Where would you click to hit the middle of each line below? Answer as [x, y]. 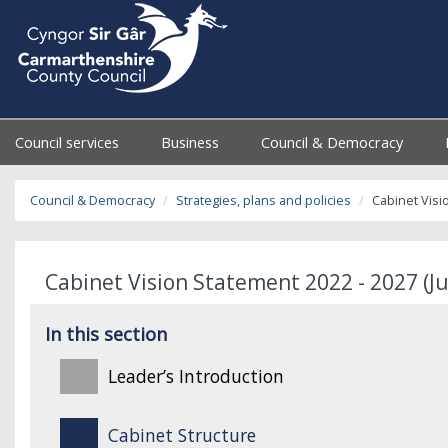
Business [192, 142]
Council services [69, 142]
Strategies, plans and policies [263, 200]
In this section [106, 334]
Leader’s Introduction [195, 376]
